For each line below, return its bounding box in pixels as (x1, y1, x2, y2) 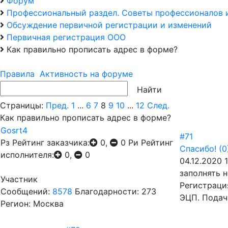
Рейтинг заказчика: (12, 137, 90, 148)
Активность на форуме (40, 69, 133, 79)
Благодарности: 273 (75, 186, 156, 196)
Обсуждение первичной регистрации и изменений (7, 20, 212, 30)
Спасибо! (180, 144, 216, 154)
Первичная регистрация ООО (7, 32, 126, 42)
